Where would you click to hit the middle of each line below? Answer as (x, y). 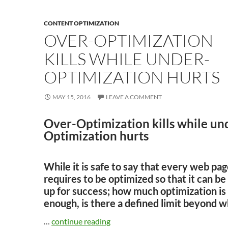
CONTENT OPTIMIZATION (81, 23)
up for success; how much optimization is (135, 191)
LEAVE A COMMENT (134, 97)
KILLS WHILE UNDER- (127, 59)
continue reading (81, 221)
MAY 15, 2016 (72, 97)
